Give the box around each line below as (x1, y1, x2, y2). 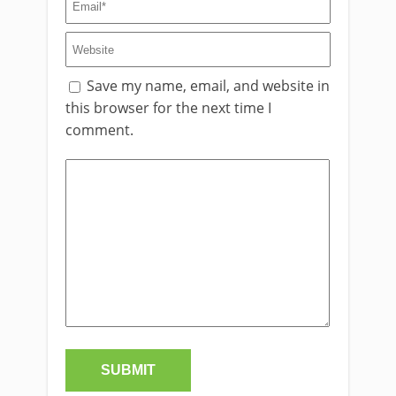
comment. (65, 120, 133, 140)
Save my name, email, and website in (87, 76, 330, 95)
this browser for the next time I (65, 98, 271, 118)
